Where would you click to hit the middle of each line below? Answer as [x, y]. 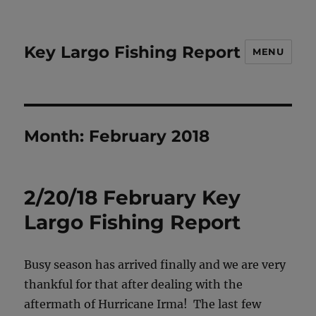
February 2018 [150, 136]
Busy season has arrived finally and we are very [155, 265]
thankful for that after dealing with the [134, 284]
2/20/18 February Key [133, 197]
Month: [57, 136]
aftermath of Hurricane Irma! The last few [143, 304]
